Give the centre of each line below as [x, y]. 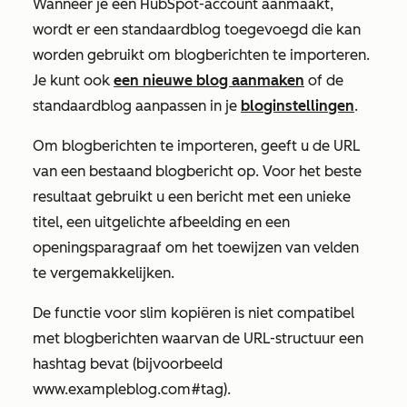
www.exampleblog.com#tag [128, 389]
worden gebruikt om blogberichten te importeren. [201, 55]
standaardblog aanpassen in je [137, 106]
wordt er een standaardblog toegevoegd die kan [197, 30]
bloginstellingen [298, 106]
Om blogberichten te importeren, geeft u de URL [196, 146]
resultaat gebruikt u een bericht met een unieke [192, 197]
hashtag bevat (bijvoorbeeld [128, 364]
